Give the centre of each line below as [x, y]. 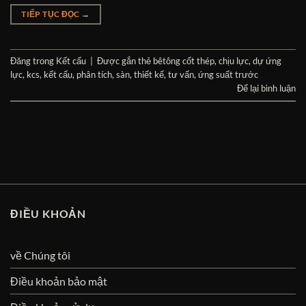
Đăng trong [33, 61]
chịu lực [234, 61]
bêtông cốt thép [184, 61]
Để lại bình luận [266, 88]
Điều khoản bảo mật [59, 281]
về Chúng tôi [40, 255]
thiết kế [149, 75]
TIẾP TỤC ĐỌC [52, 14]
